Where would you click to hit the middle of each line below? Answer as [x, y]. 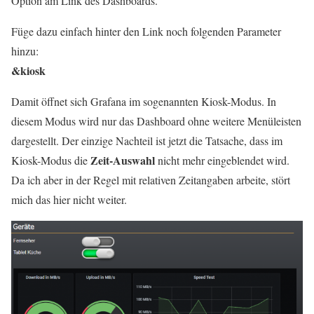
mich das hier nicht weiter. [69, 199]
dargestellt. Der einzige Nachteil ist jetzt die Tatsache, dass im [147, 140]
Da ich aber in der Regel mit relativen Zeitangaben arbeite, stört [151, 179]
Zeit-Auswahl [123, 160]
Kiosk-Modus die [51, 160]
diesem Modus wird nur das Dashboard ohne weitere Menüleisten [156, 121]
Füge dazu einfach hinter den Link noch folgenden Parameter [146, 31]
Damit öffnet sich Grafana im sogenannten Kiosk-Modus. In [144, 101]
